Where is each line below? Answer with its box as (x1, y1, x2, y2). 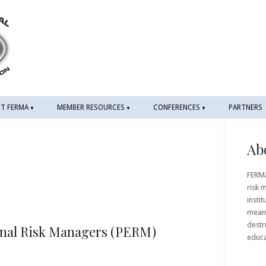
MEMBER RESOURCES (57, 103, 125, 112)
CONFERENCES (153, 103, 200, 112)
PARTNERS (229, 103, 262, 112)
